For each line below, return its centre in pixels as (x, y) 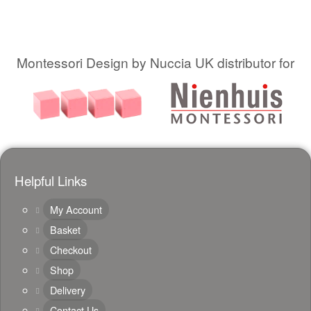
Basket (65, 230)
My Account (76, 210)
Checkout (71, 250)
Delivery (68, 290)
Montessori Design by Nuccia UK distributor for (155, 62)
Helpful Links (51, 181)
